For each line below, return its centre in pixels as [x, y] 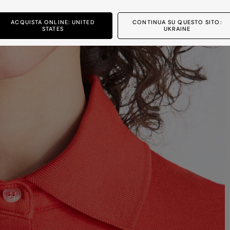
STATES [53, 29]
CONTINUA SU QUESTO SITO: [177, 22]
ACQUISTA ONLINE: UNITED [53, 22]
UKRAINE [177, 29]
